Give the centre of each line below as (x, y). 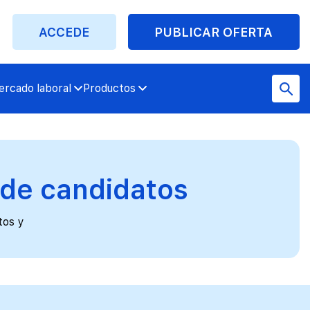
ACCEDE (64, 32)
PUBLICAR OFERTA (214, 32)
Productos (109, 89)
